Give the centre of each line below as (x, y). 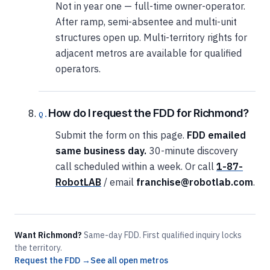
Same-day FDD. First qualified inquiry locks (162, 235)
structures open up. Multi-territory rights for (151, 37)
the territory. (38, 247)
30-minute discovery (192, 150)
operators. (78, 68)
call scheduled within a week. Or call (136, 166)
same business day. (101, 150)
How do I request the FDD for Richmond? (148, 113)
